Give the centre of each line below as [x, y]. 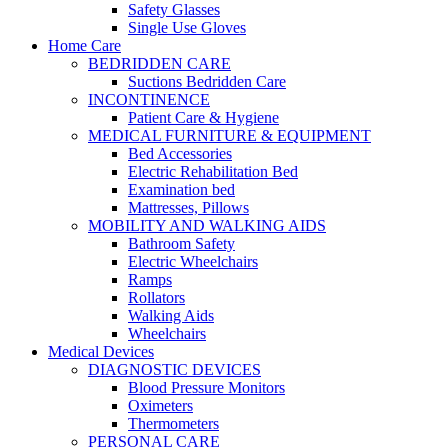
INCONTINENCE [149, 99]
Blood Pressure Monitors [206, 387]
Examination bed [181, 189]
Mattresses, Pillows [188, 207]
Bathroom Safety [181, 243]
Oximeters [160, 405]
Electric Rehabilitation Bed [213, 171]
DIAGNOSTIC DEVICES [174, 369]
